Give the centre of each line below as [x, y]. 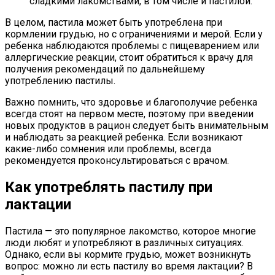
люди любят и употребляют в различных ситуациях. [124, 242]
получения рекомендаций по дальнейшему [105, 69]
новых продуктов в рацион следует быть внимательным [137, 125]
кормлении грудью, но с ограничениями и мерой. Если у [134, 34]
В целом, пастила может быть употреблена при [114, 22]
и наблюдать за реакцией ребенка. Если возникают [124, 137]
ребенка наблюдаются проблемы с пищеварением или [132, 45]
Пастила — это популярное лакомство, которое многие [130, 231]
